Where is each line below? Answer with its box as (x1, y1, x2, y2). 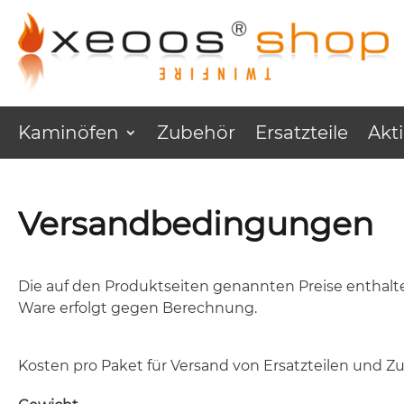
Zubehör (157, 122, 235, 143)
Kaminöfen (18, 122, 119, 143)
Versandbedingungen (18, 203, 373, 243)
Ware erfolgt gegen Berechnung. (18, 298, 257, 317)
